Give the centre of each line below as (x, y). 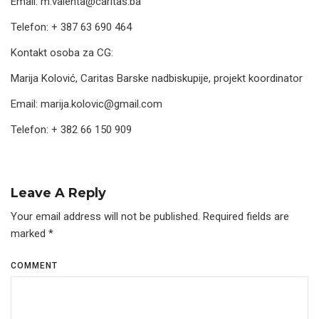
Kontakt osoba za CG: (62, 53)
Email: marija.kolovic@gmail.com (87, 104)
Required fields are (245, 216)
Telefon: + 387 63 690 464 (71, 27)
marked (30, 234)
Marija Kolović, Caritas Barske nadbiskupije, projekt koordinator (157, 78)
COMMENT (34, 266)
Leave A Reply (58, 193)
